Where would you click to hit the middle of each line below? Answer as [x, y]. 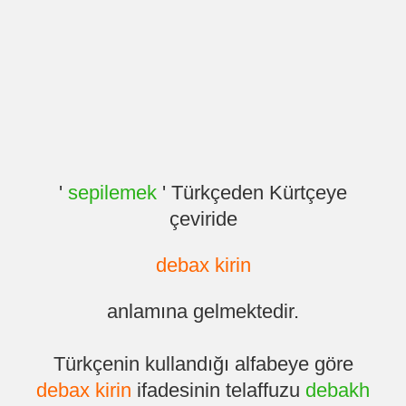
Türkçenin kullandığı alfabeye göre [203, 364]
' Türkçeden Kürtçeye [252, 193]
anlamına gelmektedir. [203, 312]
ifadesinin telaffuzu [218, 391]
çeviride [203, 219]
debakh [338, 391]
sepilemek [112, 193]
